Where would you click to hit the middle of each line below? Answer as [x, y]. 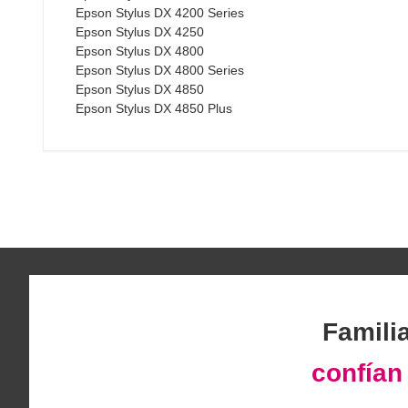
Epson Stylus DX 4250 [140, 31]
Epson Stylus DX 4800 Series [160, 70]
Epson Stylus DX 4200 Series [160, 12]
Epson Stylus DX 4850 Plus [154, 108]
